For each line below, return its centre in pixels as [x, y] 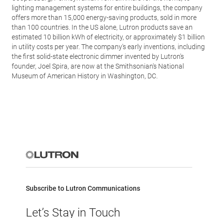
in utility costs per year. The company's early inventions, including [108, 47]
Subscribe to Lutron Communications [83, 188]
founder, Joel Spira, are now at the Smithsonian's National [98, 66]
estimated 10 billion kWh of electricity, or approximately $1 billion [108, 37]
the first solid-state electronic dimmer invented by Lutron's [98, 56]
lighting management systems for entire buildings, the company [107, 8]
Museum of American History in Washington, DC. [85, 76]
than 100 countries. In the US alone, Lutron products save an [102, 27]
